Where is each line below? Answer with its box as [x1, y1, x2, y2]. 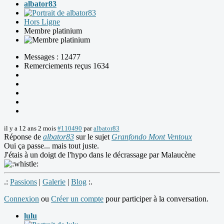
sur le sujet [74, 132, 111, 141]
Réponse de [4, 132, 43, 141]
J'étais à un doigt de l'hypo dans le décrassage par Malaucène [4, 150, 195, 159]
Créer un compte [51, 194, 103, 203]
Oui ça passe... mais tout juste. [4, 141, 99, 150]
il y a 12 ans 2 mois [4, 124, 56, 132]
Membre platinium [24, 26, 82, 35]
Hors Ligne [24, 17, 60, 26]
